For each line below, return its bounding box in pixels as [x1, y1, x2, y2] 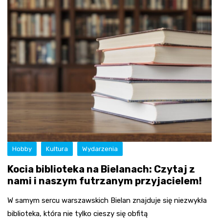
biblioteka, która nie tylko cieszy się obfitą [7, 209, 148, 218]
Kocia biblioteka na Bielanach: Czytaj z [7, 163, 195, 175]
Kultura [46, 145, 68, 153]
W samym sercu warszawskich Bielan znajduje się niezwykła [7, 196, 207, 205]
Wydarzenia [82, 145, 118, 153]
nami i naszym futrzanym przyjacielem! [7, 175, 202, 187]
